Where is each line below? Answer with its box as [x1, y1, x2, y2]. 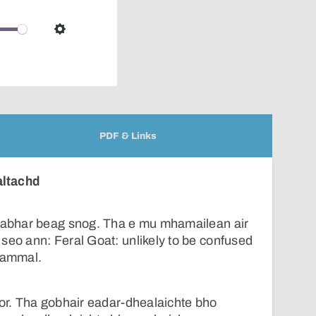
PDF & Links [99, 130, 157, 141]
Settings [59, 30, 101, 47]
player [99, 30, 126, 42]
